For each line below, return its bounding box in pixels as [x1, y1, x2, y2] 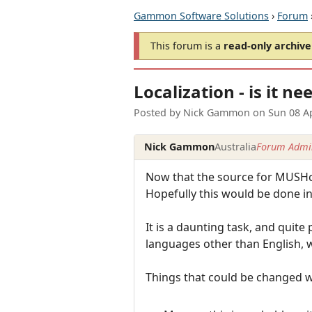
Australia [214, 140, 257, 154]
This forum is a [150, 39, 224, 52]
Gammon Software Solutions [134, 9, 269, 22]
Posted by [134, 106, 183, 120]
